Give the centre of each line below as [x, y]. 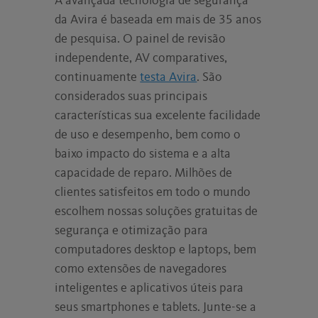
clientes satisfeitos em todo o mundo [153, 192]
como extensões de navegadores [141, 269]
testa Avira [169, 77]
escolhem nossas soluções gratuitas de [157, 211]
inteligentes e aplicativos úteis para [149, 288]
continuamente [98, 77]
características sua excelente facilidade [158, 115]
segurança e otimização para [132, 230]
